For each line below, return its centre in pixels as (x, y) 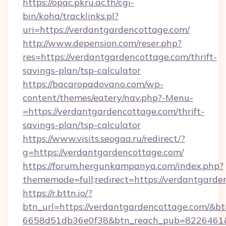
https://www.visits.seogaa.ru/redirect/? (104, 138)
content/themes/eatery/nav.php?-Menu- (108, 98)
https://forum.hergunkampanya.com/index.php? (123, 166)
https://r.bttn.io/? (58, 193)
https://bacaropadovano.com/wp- (93, 84)
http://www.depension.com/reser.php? (102, 43)
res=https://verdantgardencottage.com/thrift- (120, 57)
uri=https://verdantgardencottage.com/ (106, 30)
